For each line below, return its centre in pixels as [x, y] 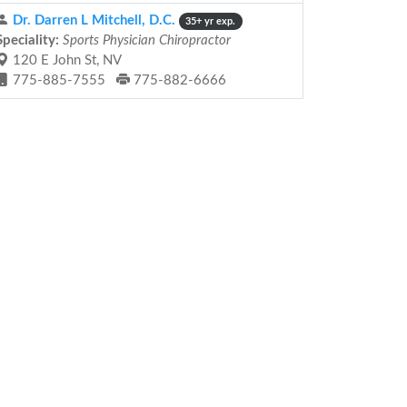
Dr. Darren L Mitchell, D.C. [92, 20]
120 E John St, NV [65, 60]
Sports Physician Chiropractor [145, 40]
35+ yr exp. [211, 21]
